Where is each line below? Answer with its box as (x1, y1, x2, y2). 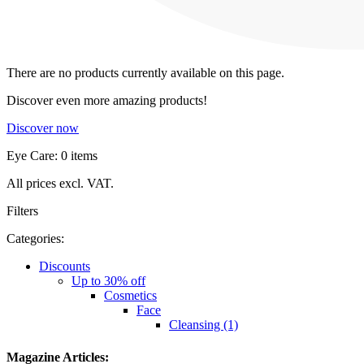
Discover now (6, 121, 79, 136)
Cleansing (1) (169, 318, 238, 332)
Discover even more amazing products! (6, 93, 207, 108)
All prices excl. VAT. (6, 176, 114, 191)
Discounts (39, 259, 90, 274)
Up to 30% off (71, 274, 145, 288)
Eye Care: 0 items (6, 149, 97, 163)
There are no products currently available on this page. (6, 66, 284, 80)
